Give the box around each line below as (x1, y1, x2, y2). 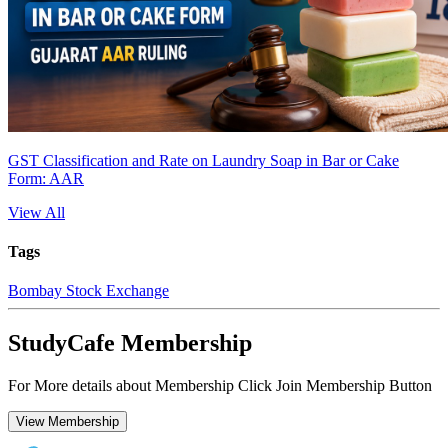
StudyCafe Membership (8, 330, 252, 356)
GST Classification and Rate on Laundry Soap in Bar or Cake (8, 151, 399, 169)
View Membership (16, 413, 119, 429)
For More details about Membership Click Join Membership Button (8, 376, 432, 394)
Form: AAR (8, 169, 84, 187)
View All (8, 203, 65, 221)
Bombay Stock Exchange (8, 282, 169, 300)
